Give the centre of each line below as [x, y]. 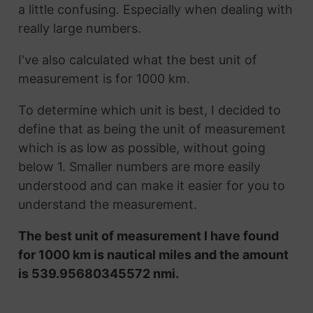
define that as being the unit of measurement [152, 129]
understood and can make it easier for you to [151, 186]
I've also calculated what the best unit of [137, 60]
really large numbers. [79, 29]
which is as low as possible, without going [141, 148]
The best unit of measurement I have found [148, 236]
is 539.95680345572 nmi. [98, 274]
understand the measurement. [107, 205]
